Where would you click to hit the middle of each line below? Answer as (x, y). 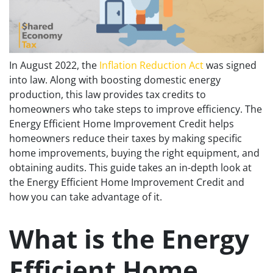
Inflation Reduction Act (151, 65)
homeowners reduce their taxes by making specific (126, 138)
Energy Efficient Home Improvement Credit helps (122, 123)
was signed (230, 65)
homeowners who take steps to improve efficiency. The (136, 109)
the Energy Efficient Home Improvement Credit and (127, 182)
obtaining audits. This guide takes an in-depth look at (130, 167)
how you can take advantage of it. (86, 197)
